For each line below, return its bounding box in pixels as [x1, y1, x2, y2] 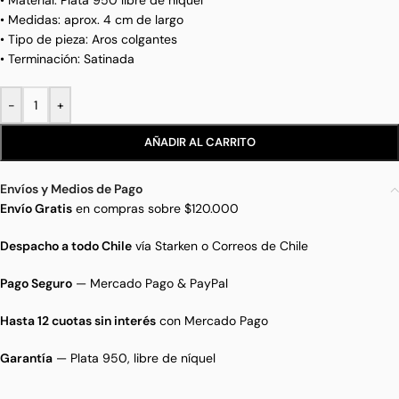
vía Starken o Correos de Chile [132, 238, 308, 255]
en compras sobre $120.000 [72, 200, 239, 217]
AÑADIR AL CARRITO [143, 134, 256, 151]
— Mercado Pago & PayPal [72, 275, 228, 292]
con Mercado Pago [156, 313, 268, 330]
